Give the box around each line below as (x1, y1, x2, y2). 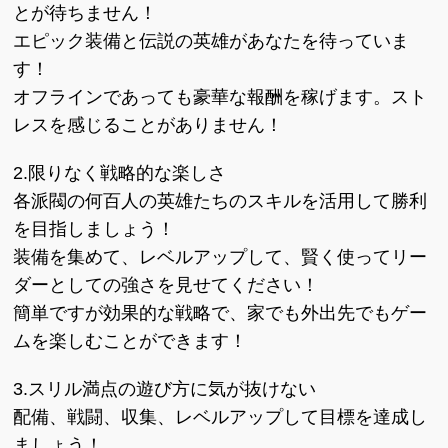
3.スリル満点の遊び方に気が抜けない (13, 379, 317, 399)
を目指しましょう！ (13, 219, 176, 239)
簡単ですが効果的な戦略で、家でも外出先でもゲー (13, 303, 428, 323)
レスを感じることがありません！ (13, 115, 284, 135)
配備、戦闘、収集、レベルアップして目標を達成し (13, 407, 428, 427)
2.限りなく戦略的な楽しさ (13, 163, 227, 183)
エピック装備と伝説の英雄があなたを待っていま (13, 31, 410, 51)
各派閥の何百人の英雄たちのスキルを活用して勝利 (13, 191, 428, 211)
